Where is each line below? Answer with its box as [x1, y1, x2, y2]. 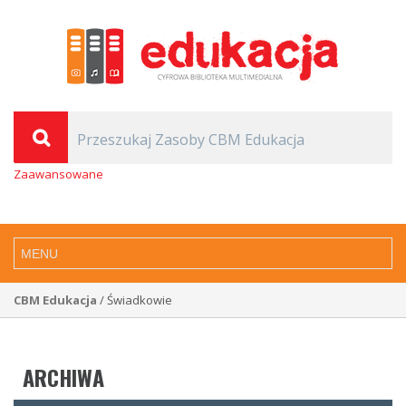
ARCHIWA [23, 361, 104, 393]
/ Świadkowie [97, 292, 172, 308]
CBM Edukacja [14, 292, 97, 308]
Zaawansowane [14, 166, 103, 182]
